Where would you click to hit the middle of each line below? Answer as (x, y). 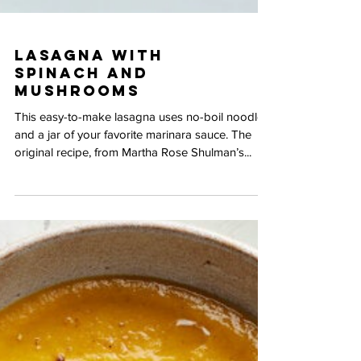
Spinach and (81, 230)
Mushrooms (77, 248)
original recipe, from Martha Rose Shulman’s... (133, 309)
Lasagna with (89, 212)
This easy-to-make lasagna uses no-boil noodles (142, 274)
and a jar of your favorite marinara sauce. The (133, 291)
